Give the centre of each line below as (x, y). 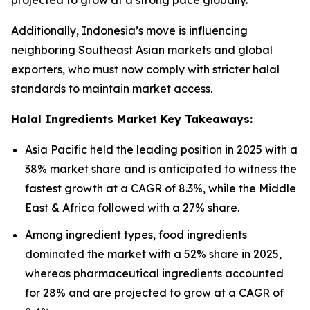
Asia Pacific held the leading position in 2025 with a (161, 150)
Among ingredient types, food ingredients (136, 234)
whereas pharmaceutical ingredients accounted (154, 273)
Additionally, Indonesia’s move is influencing (129, 31)
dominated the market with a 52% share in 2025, (153, 254)
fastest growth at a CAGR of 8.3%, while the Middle (161, 189)
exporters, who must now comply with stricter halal (145, 70)
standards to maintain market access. (112, 89)
